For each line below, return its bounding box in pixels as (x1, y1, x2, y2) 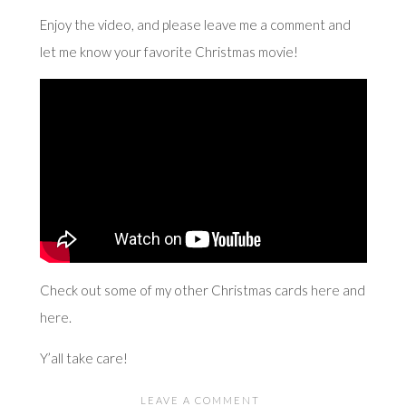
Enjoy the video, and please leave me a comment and (39, 15, 351, 33)
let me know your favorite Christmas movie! (39, 43, 298, 60)
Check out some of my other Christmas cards (39, 281, 311, 298)
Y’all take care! (39, 349, 128, 366)
